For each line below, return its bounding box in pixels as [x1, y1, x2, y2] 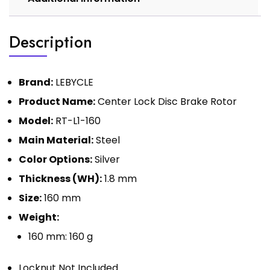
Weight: [19, 210, 59, 224]
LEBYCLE [53, 75, 93, 89]
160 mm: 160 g [28, 229, 93, 243]
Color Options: [19, 152, 92, 166]
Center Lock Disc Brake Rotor [95, 94, 237, 108]
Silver [92, 152, 120, 166]
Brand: [19, 75, 53, 89]
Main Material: [19, 133, 93, 147]
